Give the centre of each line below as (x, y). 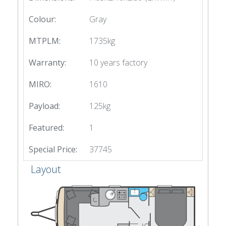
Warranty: (47, 63)
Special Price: (53, 150)
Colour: (42, 19)
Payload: (44, 106)
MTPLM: (45, 41)
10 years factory (118, 63)
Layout (46, 169)
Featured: (46, 128)
